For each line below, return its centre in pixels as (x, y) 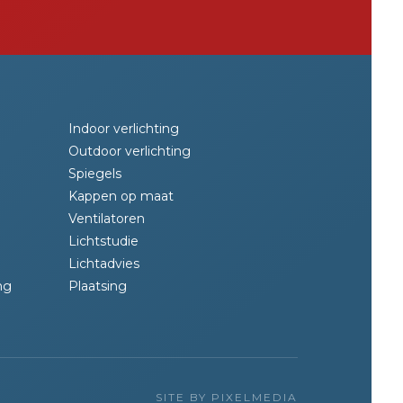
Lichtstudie (103, 241)
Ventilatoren (107, 219)
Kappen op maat (121, 196)
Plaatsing (98, 286)
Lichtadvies (104, 264)
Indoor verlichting (124, 129)
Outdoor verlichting (130, 151)
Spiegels (95, 174)
